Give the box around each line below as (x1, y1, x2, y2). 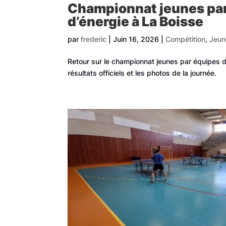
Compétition (165, 35, 206, 44)
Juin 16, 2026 (113, 35, 159, 44)
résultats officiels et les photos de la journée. (68, 69, 217, 78)
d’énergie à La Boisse (68, 14, 204, 30)
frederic (81, 35, 107, 44)
